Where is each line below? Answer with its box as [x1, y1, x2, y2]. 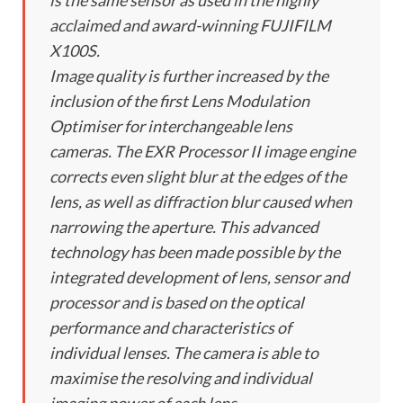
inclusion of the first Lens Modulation [49, 91, 309, 112]
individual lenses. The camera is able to [49, 343, 318, 363]
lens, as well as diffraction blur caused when [49, 192, 352, 212]
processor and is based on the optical [49, 292, 304, 313]
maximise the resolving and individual [49, 368, 312, 389]
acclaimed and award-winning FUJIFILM [49, 15, 331, 36]
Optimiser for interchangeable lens [49, 116, 292, 137]
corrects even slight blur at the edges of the [49, 166, 346, 187]
